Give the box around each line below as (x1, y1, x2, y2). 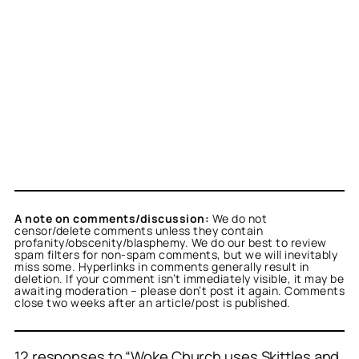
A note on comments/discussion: (14, 211, 209, 227)
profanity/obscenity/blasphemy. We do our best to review (14, 235, 327, 251)
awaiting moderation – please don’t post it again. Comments (14, 283, 345, 299)
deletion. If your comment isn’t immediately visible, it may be (14, 271, 344, 287)
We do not (209, 211, 267, 227)
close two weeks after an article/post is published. (14, 295, 291, 311)
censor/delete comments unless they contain (14, 223, 263, 239)
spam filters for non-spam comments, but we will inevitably (14, 247, 337, 263)
